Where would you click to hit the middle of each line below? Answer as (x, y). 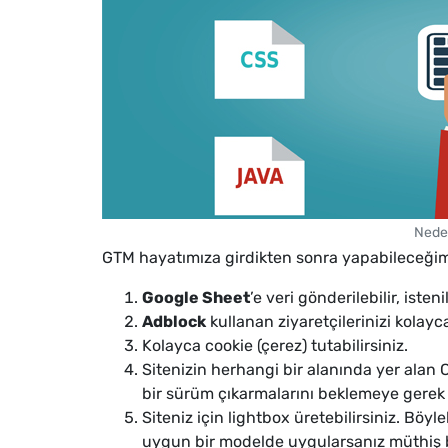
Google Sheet (196, 297)
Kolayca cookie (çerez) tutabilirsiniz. (275, 345)
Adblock (174, 321)
